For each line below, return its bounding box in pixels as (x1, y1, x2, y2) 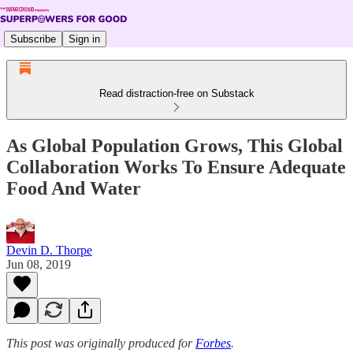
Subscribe (10, 32, 56, 45)
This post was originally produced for (6, 336, 195, 350)
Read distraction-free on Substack (98, 87, 255, 99)
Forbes (195, 336, 231, 350)
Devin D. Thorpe (6, 243, 92, 257)
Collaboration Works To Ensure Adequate (6, 156, 346, 177)
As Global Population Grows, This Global (6, 135, 343, 156)
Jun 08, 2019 (6, 257, 71, 271)
